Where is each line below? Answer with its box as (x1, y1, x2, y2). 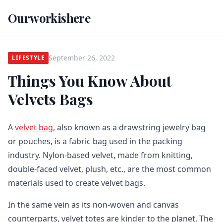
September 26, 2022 (49, 53, 115, 62)
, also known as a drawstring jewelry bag (53, 122, 206, 133)
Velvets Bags (8, 89, 93, 109)
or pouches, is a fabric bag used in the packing (8, 136, 182, 147)
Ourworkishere (8, 10, 91, 26)
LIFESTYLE (12, 54, 45, 62)
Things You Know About (8, 71, 171, 91)
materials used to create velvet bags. (8, 177, 145, 188)
